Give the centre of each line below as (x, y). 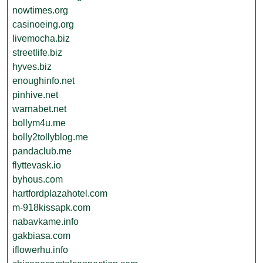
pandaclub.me (42, 151)
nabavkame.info (45, 222)
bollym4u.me (39, 123)
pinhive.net (35, 95)
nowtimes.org (40, 10)
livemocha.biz (41, 38)
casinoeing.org (43, 24)
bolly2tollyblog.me (50, 137)
